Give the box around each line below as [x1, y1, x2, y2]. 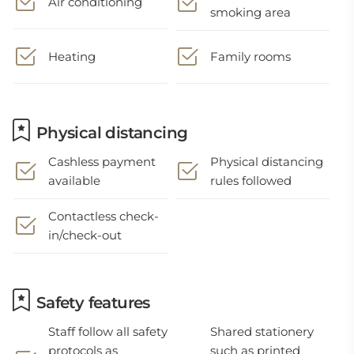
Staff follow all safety [48, 324, 168, 339]
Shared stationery [210, 324, 314, 339]
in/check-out [48, 228, 122, 243]
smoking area [210, 5, 292, 20]
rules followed [210, 173, 292, 188]
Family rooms [210, 49, 292, 64]
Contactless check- [48, 209, 159, 224]
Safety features [32, 293, 150, 312]
